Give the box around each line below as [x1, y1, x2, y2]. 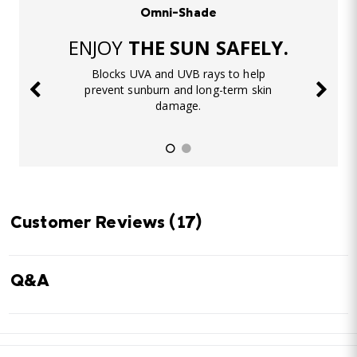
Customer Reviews [10, 215, 170, 233]
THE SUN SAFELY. [127, 33, 288, 61]
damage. [155, 97, 202, 113]
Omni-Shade [139, 6, 217, 20]
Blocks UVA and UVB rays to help [91, 65, 265, 81]
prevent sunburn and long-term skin [84, 81, 273, 97]
